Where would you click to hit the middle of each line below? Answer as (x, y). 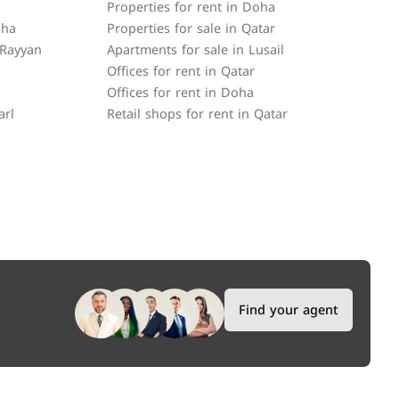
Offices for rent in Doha (180, 93)
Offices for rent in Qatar (181, 72)
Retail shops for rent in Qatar (197, 114)
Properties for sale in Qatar (191, 29)
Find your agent (289, 310)
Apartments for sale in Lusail (195, 50)
